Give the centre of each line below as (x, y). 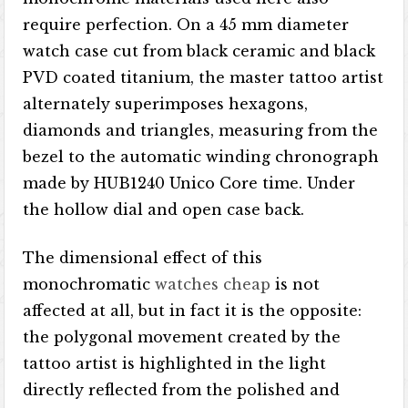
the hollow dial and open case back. (164, 209)
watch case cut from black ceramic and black (199, 51)
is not (296, 284)
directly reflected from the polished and (182, 390)
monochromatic (89, 284)
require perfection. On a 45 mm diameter (186, 25)
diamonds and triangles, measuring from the (201, 130)
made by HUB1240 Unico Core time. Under (189, 183)
